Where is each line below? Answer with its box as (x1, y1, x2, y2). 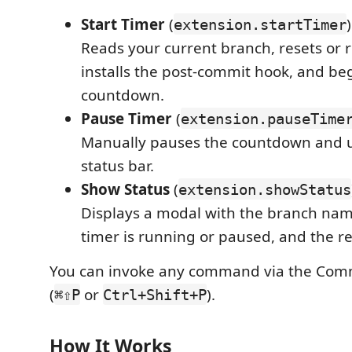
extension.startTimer (174, 15, 346, 33)
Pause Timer (81, 108, 172, 129)
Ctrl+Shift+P (103, 285, 207, 303)
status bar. (81, 155, 154, 176)
